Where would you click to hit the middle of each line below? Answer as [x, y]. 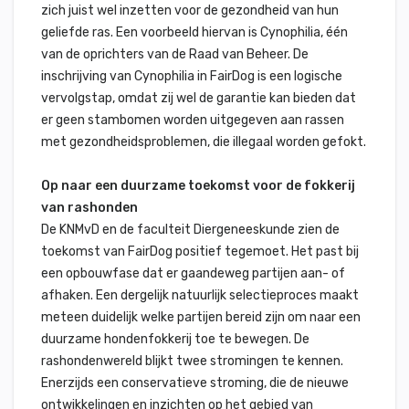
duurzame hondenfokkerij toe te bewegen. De [175, 339]
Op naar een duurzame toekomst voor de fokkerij [198, 186]
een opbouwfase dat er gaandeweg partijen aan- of [193, 273]
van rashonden [89, 208]
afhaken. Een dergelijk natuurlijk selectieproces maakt [200, 295]
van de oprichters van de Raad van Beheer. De [175, 54]
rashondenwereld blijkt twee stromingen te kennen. [192, 361]
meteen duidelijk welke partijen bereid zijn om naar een [201, 317]
